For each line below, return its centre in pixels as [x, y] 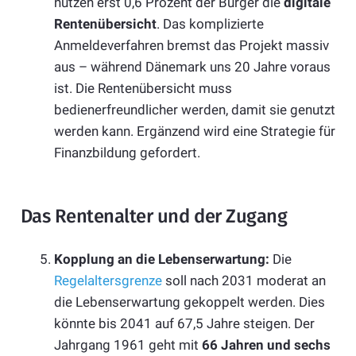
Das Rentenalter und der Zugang [154, 217]
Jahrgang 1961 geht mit [128, 344]
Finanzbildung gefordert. [127, 153]
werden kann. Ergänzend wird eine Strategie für [195, 132]
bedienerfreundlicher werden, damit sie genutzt [195, 110]
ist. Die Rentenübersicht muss [143, 89]
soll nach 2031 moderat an [244, 280]
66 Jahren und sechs [266, 344]
